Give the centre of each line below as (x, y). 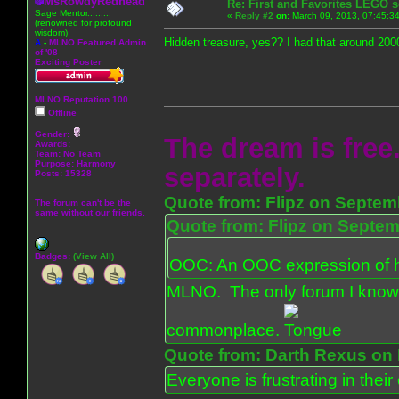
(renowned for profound (83, 22)
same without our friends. (90, 212)
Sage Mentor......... (73, 12)
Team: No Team (68, 153)
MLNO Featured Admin (98, 42)
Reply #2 (254, 15)
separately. (235, 177)
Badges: (54, 256)
